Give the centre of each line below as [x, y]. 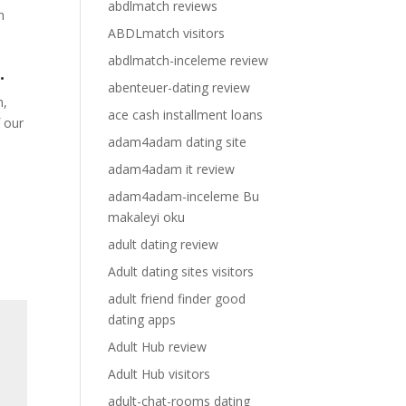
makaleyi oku [147, 217]
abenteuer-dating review [179, 87]
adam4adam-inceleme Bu [184, 196]
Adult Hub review [158, 347]
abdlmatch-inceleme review [188, 60]
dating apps [142, 319]
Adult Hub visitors [159, 374]
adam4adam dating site [178, 142]
